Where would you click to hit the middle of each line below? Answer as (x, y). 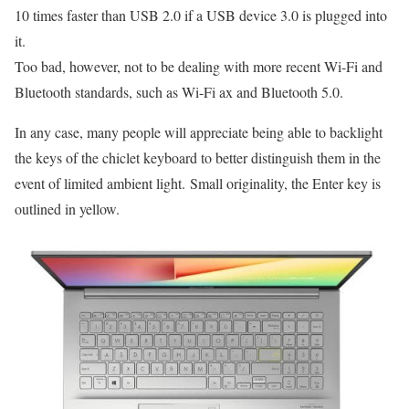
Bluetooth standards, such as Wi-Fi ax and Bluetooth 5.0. (179, 92)
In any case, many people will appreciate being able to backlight (199, 132)
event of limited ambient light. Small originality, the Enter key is (198, 184)
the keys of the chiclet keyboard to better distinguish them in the (198, 158)
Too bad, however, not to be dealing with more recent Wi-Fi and (199, 67)
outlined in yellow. (67, 209)
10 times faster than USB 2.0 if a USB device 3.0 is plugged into (201, 16)
